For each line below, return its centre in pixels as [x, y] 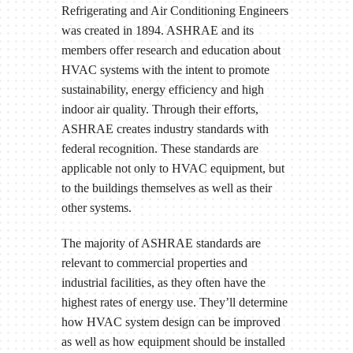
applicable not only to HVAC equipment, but [173, 169]
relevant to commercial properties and [154, 263]
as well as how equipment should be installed [173, 342]
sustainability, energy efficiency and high [162, 90]
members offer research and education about [171, 50]
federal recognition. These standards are [160, 149]
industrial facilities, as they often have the [163, 283]
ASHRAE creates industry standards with [165, 129]
